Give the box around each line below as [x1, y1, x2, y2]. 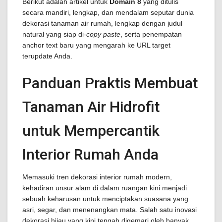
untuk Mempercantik [22, 122, 160, 139]
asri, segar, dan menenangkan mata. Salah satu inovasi [22, 206, 197, 214]
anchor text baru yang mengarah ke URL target [22, 41, 170, 49]
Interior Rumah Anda [22, 146, 159, 163]
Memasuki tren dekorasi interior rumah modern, [22, 173, 172, 181]
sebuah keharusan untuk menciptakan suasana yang [22, 195, 188, 203]
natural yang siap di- [22, 30, 86, 38]
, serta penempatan [120, 30, 182, 38]
